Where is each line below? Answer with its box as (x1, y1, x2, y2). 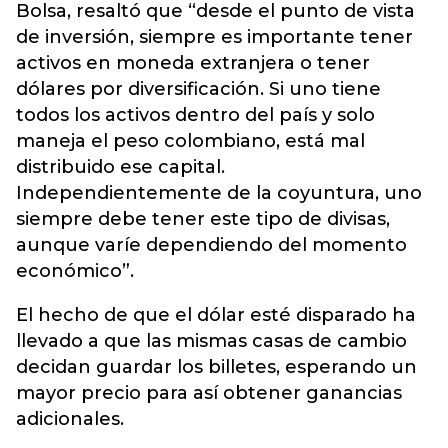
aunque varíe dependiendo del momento (16, 234, 407, 256)
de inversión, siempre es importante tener (16, 26, 413, 48)
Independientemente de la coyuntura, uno (16, 182, 422, 204)
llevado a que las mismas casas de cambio (16, 330, 407, 352)
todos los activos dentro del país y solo (16, 104, 375, 126)
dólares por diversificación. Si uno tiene (16, 78, 381, 100)
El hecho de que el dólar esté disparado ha (16, 304, 416, 326)
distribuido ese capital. (16, 156, 225, 178)
